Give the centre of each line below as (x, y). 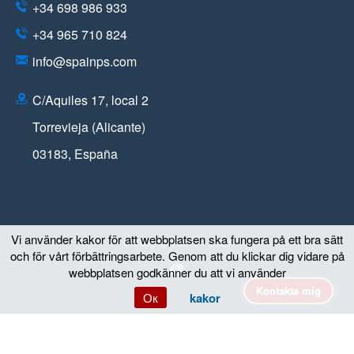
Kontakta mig (288, 290)
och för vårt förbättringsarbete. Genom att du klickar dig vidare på (177, 256)
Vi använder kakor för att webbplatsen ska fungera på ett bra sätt (177, 239)
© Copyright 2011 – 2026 (177, 243)
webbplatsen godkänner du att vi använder (177, 272)
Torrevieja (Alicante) (89, 127)
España (96, 154)
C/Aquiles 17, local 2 (90, 100)
